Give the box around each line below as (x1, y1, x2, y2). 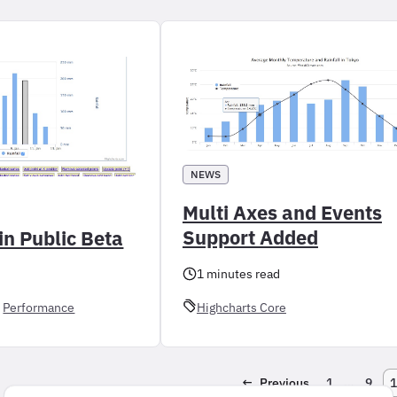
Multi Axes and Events (182, 199, 382, 226)
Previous (259, 375, 309, 392)
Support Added (182, 224, 318, 251)
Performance (3, 299, 75, 315)
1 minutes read (196, 265, 280, 282)
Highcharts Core (196, 299, 286, 315)
